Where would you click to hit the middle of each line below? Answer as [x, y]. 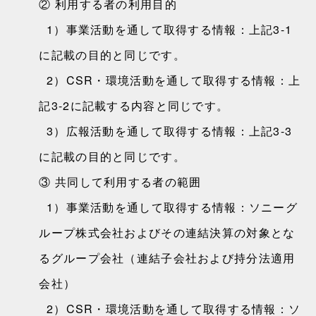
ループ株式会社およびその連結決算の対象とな [167, 232]
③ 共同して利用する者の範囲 [120, 182]
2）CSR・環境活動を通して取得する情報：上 [170, 80]
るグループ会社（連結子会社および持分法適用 [167, 258]
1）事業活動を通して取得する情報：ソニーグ [168, 207]
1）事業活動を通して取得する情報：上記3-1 [166, 29]
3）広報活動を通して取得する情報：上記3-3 [166, 131]
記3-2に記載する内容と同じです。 [134, 105]
